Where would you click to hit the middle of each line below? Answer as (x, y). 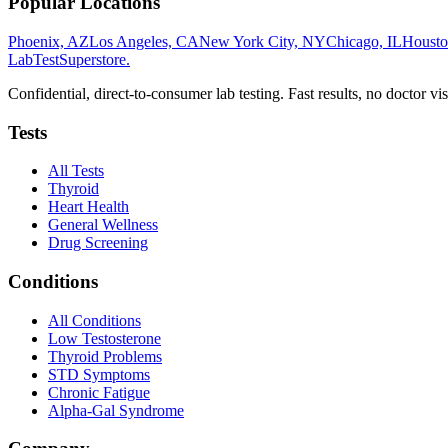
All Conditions (94, 320)
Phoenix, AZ (48, 41)
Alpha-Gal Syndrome (116, 410)
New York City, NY (262, 41)
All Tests (76, 171)
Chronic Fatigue (99, 392)
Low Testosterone (104, 338)
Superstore (92, 59)
